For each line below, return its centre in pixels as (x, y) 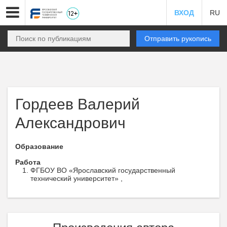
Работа (28, 162)
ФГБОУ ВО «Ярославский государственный (103, 170)
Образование (39, 146)
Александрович (70, 123)
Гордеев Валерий (78, 104)
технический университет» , (77, 178)
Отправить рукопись (178, 39)
